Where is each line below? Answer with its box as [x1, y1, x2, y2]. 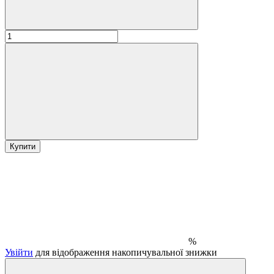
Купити [10, 141, 35, 151]
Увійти [5, 246, 33, 257]
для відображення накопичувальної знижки [33, 246, 217, 257]
